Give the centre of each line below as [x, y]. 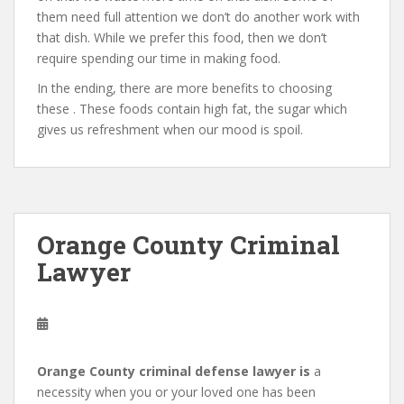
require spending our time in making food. [159, 58]
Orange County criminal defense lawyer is [174, 371]
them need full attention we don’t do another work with [198, 17]
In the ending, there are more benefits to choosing [184, 88]
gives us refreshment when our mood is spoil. [170, 129]
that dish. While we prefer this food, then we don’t [182, 37]
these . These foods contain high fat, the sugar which [192, 109]
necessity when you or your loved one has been [176, 392]
